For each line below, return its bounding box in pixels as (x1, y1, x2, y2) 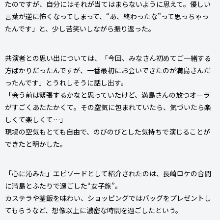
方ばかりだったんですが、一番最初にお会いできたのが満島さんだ (5, 65, 211, 75)
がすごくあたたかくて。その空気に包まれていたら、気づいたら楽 (5, 102, 211, 112)
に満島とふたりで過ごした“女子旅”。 (5, 180, 122, 191)
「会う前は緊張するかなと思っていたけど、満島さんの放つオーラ (5, 89, 210, 100)
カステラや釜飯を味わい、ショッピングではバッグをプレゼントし (5, 192, 211, 203)
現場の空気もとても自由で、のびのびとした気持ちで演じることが (5, 126, 210, 137)
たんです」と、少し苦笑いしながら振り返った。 (5, 23, 155, 33)
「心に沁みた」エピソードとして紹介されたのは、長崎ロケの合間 (5, 168, 211, 178)
